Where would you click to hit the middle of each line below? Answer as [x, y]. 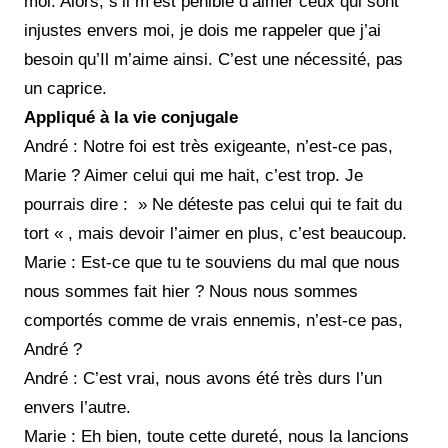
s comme [131, 320]
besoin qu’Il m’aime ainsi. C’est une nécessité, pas [213, 59]
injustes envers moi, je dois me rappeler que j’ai [202, 30]
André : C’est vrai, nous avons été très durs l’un [203, 378]
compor [52, 320]
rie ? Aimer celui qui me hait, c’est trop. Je [205, 175]
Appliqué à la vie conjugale [131, 117]
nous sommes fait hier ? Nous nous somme [186, 291]
